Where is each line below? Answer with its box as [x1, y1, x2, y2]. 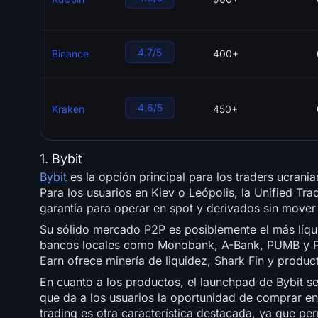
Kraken [52, 103, 84, 116]
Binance [52, 48, 89, 60]
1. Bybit [40, 151, 82, 167]
